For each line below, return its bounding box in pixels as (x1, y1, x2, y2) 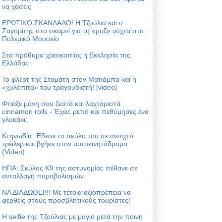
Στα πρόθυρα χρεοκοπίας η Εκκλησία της (2, 51, 130, 59)
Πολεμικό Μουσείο (2, 35, 59, 43)
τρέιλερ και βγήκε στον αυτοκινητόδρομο (2, 140, 127, 148)
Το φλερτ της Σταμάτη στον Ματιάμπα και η (2, 75, 136, 84)
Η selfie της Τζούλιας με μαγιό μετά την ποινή (2, 213, 143, 221)
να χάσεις (2, 2, 31, 11)
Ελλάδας (2, 59, 29, 67)
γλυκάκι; (2, 115, 27, 124)
